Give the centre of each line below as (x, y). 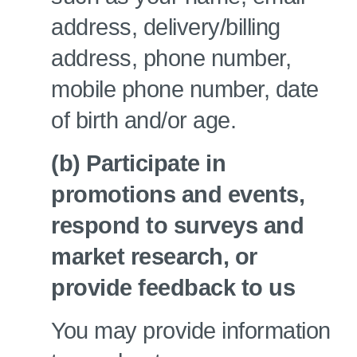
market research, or (154, 257)
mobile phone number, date (185, 89)
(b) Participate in (138, 163)
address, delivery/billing (166, 27)
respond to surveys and (177, 226)
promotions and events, (178, 194)
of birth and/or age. (143, 120)
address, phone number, (171, 58)
